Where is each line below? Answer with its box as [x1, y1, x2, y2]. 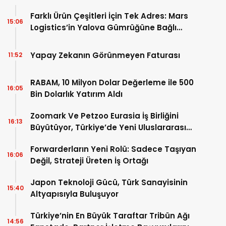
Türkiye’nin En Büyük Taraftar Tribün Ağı [30, 210, 190, 221]
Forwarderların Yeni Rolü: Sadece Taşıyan [30, 144, 196, 154]
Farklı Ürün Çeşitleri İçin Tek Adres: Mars [30, 11, 188, 21]
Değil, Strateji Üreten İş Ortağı [30, 155, 148, 166]
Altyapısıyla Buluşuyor [30, 189, 119, 199]
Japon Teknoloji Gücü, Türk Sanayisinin [30, 177, 188, 188]
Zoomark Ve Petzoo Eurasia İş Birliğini [30, 110, 179, 121]
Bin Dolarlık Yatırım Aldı [30, 89, 123, 99]
